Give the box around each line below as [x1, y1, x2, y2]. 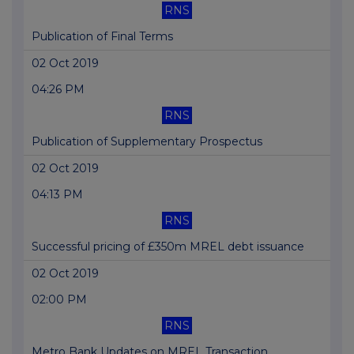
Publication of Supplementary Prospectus [32, 134, 262, 149]
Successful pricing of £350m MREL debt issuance [32, 239, 304, 254]
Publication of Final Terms [32, 29, 173, 44]
